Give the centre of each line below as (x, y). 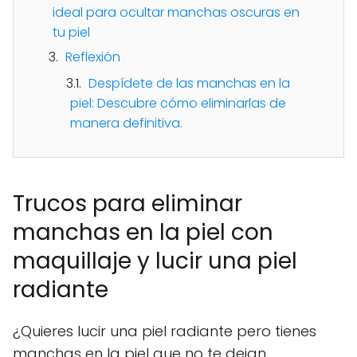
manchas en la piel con (143, 232)
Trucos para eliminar (127, 204)
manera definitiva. (126, 123)
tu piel (71, 32)
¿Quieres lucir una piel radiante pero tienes (165, 331)
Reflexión (93, 57)
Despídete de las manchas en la (189, 83)
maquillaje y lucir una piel (155, 261)
